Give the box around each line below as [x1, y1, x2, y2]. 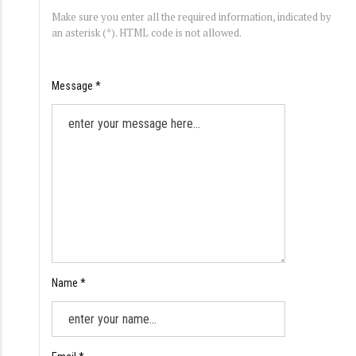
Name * [52, 276, 86, 289]
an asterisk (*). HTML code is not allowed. [52, 25, 242, 40]
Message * [52, 79, 101, 92]
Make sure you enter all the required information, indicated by [52, 9, 331, 24]
